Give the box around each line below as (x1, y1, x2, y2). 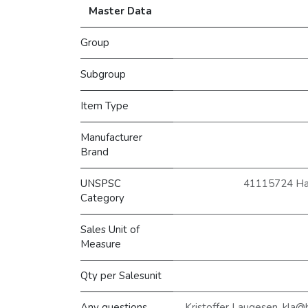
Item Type (80, 99, 129, 113)
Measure (80, 237, 121, 252)
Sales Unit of (80, 223, 140, 237)
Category (80, 191, 124, 206)
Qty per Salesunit (80, 269, 162, 283)
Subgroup (80, 67, 126, 82)
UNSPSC (80, 177, 121, 191)
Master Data (89, 4, 152, 19)
